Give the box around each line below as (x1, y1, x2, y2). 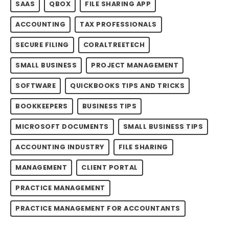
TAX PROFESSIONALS (80, 19, 157, 29)
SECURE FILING (15, 40, 69, 49)
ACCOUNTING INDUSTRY (15, 142, 104, 151)
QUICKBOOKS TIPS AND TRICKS (70, 81, 185, 90)
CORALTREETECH (83, 40, 145, 49)
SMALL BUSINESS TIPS (123, 122, 203, 131)
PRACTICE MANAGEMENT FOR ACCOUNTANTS (15, 203, 180, 213)
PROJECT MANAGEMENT (91, 60, 178, 70)
